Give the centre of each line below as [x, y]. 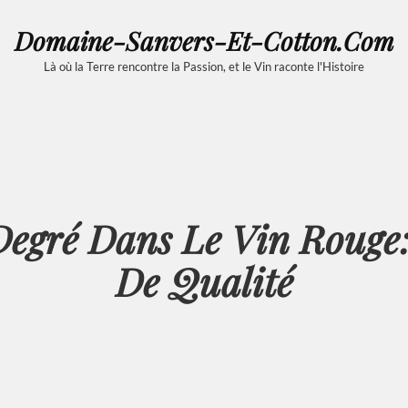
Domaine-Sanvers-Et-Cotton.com [204, 40]
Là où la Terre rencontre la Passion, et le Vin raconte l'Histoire [204, 66]
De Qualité [204, 281]
